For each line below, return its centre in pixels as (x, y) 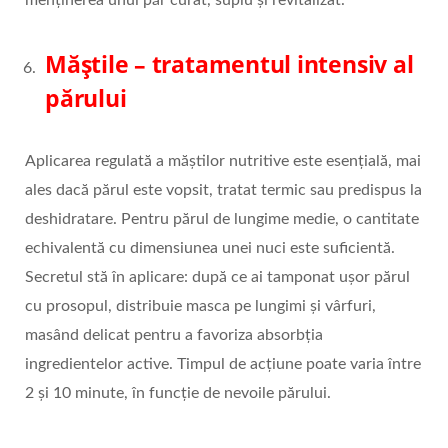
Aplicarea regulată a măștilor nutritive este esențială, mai (223, 161)
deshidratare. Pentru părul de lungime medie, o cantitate (222, 219)
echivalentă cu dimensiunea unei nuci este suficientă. (210, 248)
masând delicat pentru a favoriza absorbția (174, 335)
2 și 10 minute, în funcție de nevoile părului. (178, 393)
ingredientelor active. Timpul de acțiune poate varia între (223, 364)
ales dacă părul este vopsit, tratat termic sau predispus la (223, 190)
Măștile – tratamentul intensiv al (229, 64)
